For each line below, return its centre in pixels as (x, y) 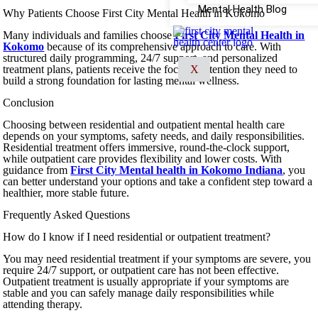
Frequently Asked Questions (67, 215)
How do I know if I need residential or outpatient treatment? (137, 237)
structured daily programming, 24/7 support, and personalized (141, 58)
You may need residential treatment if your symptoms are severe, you (157, 259)
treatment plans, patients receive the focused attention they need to (150, 69)
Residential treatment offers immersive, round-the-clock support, (147, 147)
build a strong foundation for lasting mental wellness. (121, 81)
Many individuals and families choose (89, 35)
